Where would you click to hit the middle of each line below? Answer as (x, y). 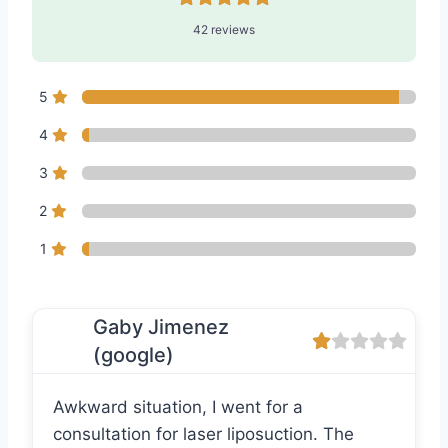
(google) (133, 355)
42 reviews (224, 30)
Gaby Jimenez (161, 327)
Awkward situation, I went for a (178, 407)
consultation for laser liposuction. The (203, 434)
